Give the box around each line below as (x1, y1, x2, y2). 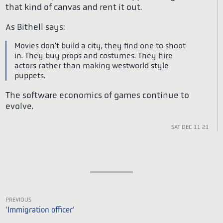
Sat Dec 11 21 (171, 120, 209, 131)
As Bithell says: (5, 21, 65, 32)
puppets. (14, 71, 46, 81)
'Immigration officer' (5, 205, 75, 215)
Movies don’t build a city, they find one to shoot (14, 41, 186, 51)
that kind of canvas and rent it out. (5, 2, 142, 12)
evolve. (5, 101, 34, 111)
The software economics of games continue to (5, 90, 190, 101)
